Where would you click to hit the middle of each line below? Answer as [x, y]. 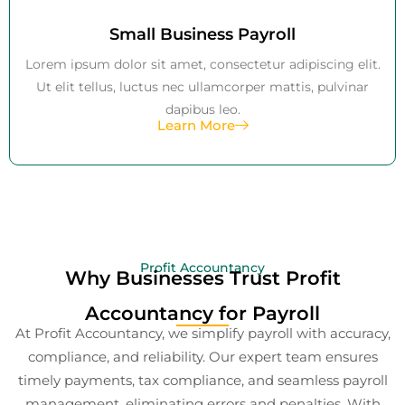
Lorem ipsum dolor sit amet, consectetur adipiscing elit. [202, 64]
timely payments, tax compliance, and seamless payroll [202, 380]
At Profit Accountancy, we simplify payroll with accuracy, [202, 333]
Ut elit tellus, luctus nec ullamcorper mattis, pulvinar [202, 86]
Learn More [196, 125]
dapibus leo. [202, 109]
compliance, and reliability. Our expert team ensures [202, 356]
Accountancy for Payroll [202, 313]
